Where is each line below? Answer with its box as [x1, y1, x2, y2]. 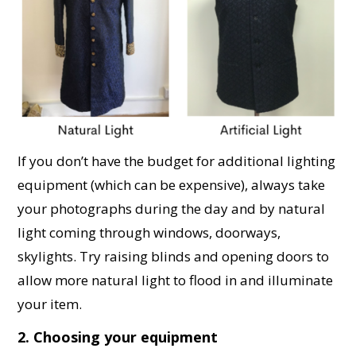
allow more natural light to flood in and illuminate [17, 271, 334, 290]
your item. [17, 295, 83, 314]
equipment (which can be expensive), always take [17, 176, 326, 195]
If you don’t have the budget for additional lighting [17, 152, 336, 171]
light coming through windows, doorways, [17, 223, 281, 242]
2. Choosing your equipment [17, 327, 219, 347]
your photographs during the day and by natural [17, 199, 326, 219]
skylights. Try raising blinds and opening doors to [17, 247, 330, 266]
